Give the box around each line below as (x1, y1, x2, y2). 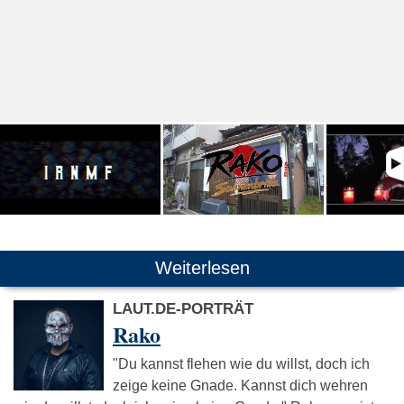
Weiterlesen (154, 257, 250, 278)
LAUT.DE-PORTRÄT (113, 299, 253, 317)
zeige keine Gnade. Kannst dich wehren (113, 377, 368, 393)
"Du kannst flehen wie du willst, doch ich (113, 355, 370, 372)
